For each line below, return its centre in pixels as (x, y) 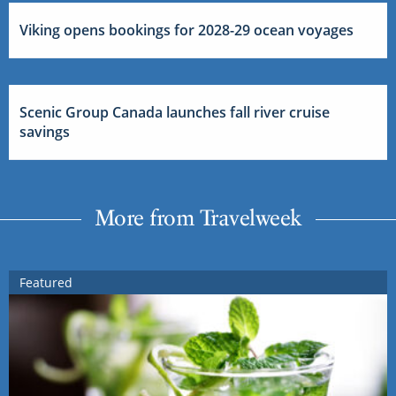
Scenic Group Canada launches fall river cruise (175, 112)
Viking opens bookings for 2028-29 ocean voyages (187, 30)
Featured (46, 282)
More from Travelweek (198, 217)
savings (45, 131)
